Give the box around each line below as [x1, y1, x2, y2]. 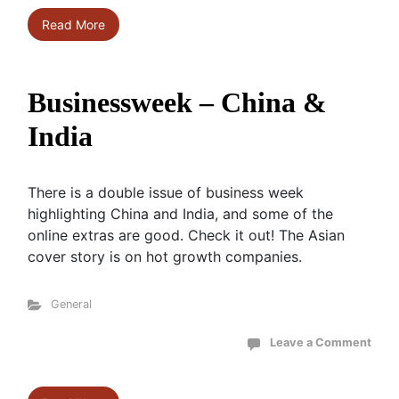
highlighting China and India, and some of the [28, 205, 333, 223]
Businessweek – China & [28, 86, 327, 118]
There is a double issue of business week [28, 183, 304, 201]
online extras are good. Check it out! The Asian [28, 226, 345, 244]
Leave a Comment [270, 336, 371, 349]
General [50, 297, 92, 311]
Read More [42, 17, 105, 32]
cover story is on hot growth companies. [28, 248, 302, 265]
